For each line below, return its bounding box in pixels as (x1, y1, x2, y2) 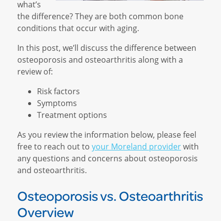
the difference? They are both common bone (17, 10, 184, 21)
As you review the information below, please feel (17, 129, 196, 140)
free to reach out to (17, 141, 92, 151)
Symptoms (37, 97, 79, 108)
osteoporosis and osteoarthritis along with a (17, 54, 183, 65)
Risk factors (37, 85, 80, 96)
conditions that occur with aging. (17, 22, 141, 33)
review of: (17, 66, 53, 76)
